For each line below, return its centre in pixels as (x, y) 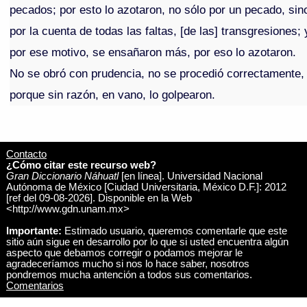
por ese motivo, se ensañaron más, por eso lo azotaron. (153, 52)
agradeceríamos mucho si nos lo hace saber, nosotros (127, 263)
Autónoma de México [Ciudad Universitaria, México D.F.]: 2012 (146, 187)
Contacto (26, 154)
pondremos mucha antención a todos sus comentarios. (129, 274)
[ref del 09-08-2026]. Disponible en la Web (99, 198)
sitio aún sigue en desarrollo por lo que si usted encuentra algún (147, 242)
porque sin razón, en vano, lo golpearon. (113, 95)
